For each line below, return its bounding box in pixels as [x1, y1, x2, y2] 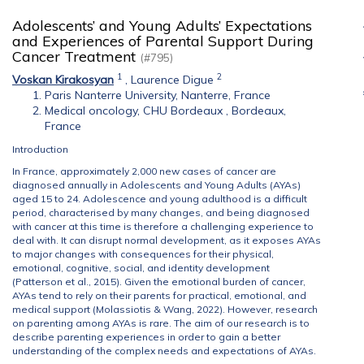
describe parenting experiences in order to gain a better [12, 331, 280, 343]
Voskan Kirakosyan [12, 72, 114, 87]
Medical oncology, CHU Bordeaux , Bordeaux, [45, 103, 286, 118]
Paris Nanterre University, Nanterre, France [45, 88, 271, 102]
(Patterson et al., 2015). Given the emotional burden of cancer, [12, 275, 305, 288]
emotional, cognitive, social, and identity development [12, 262, 270, 274]
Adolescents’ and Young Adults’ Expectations [12, 16, 312, 35]
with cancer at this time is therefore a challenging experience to [12, 220, 314, 232]
